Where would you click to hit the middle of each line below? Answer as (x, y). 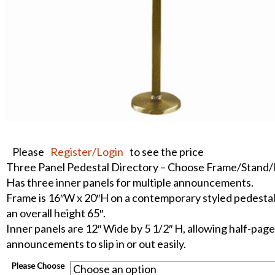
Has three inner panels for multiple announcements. (130, 183)
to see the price (167, 152)
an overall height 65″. (56, 213)
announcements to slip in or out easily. (96, 244)
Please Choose (38, 266)
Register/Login (87, 152)
